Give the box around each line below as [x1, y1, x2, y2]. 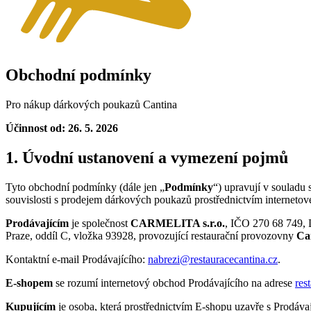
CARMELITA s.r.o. [131, 217, 225, 229]
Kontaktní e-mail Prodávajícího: [6, 253, 148, 265]
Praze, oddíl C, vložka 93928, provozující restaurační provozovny [6, 229, 296, 242]
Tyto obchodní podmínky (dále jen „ [6, 180, 165, 193]
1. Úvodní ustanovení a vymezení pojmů [6, 148, 288, 167]
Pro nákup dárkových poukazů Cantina [6, 98, 177, 110]
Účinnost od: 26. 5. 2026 [6, 121, 118, 134]
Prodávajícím [6, 217, 69, 229]
